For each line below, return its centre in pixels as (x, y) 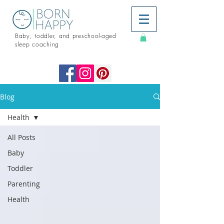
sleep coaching (37, 44)
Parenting (24, 184)
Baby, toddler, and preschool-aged (66, 36)
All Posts (21, 137)
